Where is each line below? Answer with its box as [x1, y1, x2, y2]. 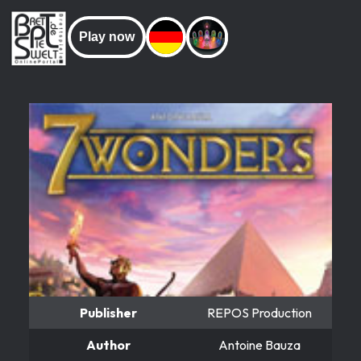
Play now [79, 30, 135, 44]
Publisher [79, 304, 137, 321]
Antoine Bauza [218, 336, 301, 353]
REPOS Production [207, 304, 312, 321]
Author [85, 336, 131, 353]
